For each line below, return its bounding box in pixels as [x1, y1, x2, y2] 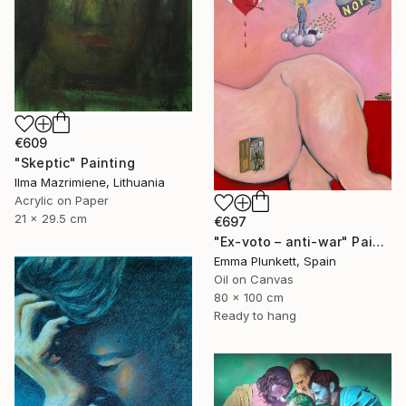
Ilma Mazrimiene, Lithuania [14, 174, 165, 189]
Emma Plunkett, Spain [214, 253, 336, 268]
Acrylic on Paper [14, 192, 109, 208]
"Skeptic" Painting [14, 154, 135, 170]
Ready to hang [214, 307, 296, 323]
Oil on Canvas [214, 271, 294, 286]
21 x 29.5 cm [14, 210, 87, 226]
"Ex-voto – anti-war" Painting [372, 233, 384, 249]
